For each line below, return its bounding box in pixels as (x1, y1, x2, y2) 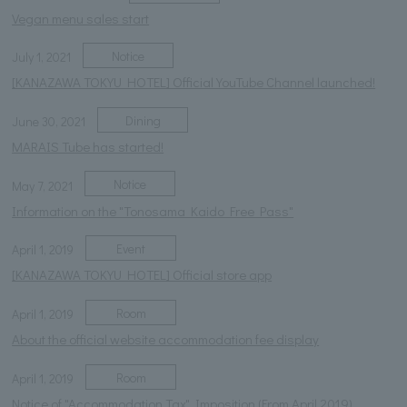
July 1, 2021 (12, 48, 72, 66)
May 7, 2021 (12, 176, 74, 194)
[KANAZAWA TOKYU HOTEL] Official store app (12, 265, 273, 284)
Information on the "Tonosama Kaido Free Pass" (12, 201, 294, 220)
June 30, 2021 (12, 112, 86, 130)
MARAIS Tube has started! (12, 137, 164, 156)
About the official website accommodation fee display (12, 330, 320, 349)
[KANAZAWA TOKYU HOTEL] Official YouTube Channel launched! (12, 73, 376, 92)
